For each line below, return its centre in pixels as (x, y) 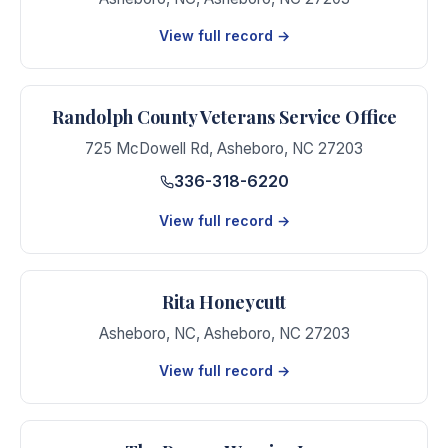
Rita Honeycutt (224, 301)
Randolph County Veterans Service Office (224, 117)
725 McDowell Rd (147, 148)
